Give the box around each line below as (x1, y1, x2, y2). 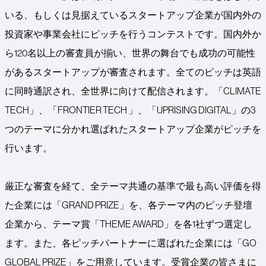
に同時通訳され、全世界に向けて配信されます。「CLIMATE (5, 85, 261, 97)
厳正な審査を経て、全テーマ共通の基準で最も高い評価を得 (5, 180, 261, 192)
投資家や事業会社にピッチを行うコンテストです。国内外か (5, 28, 261, 40)
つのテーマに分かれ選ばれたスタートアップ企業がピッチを (5, 123, 261, 135)
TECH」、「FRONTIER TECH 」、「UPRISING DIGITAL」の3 (5, 104, 255, 116)
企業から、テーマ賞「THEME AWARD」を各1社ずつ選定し (5, 218, 252, 230)
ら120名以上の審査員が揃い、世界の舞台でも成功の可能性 (5, 47, 255, 59)
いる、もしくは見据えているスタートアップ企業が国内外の (5, 9, 261, 21)
